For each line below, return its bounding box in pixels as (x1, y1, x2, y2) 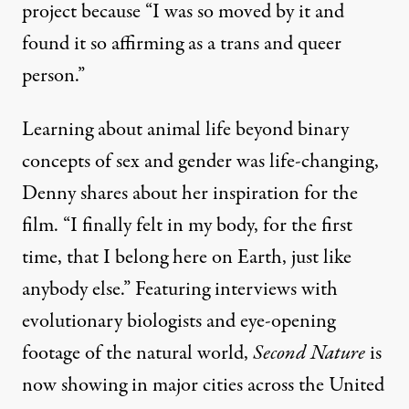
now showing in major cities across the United (22, 371, 384, 400)
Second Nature (253, 339, 365, 368)
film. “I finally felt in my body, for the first (22, 211, 352, 240)
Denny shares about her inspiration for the (22, 179, 358, 208)
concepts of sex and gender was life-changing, (22, 147, 379, 176)
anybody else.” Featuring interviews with (22, 275, 338, 304)
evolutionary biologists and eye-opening (22, 307, 335, 336)
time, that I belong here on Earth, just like (22, 243, 351, 272)
